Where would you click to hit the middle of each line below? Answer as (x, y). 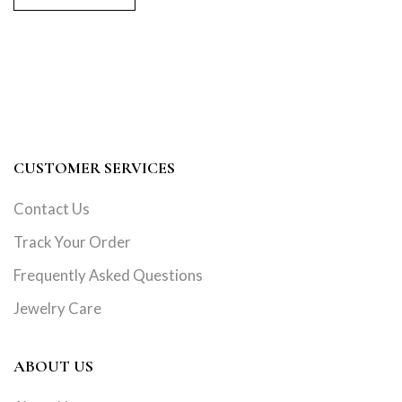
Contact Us (52, 209)
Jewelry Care (57, 309)
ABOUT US (53, 367)
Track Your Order (72, 242)
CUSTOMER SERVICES (94, 168)
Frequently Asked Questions (108, 275)
